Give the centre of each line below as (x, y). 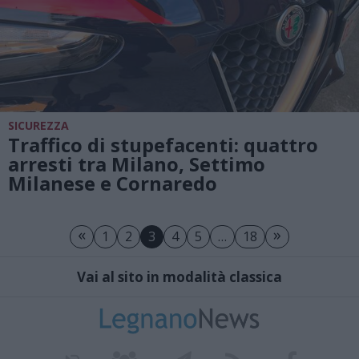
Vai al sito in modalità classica (179, 277)
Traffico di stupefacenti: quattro (163, 144)
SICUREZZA (38, 125)
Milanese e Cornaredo (113, 183)
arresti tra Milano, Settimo (137, 163)
